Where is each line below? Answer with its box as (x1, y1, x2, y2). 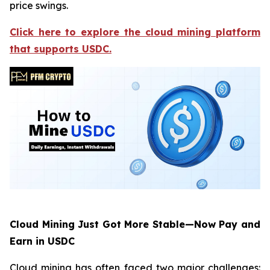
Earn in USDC (10, 235, 75, 248)
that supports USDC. (10, 43, 111, 55)
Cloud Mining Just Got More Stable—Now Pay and (10, 218, 260, 231)
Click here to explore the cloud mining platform (10, 26, 260, 38)
